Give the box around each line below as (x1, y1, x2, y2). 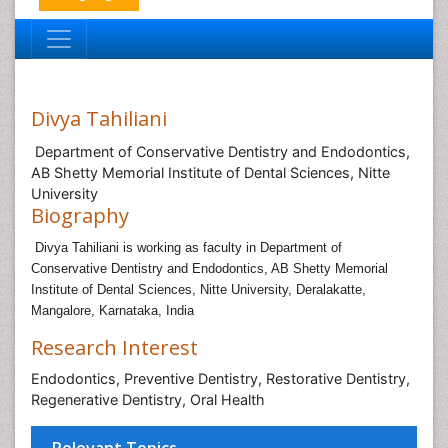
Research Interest (31, 334, 198, 361)
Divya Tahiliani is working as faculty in (31, 240, 260, 255)
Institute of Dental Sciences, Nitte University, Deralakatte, (31, 282, 366, 297)
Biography (31, 202, 129, 229)
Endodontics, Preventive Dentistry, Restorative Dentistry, (31, 370, 410, 387)
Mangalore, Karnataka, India (31, 303, 194, 318)
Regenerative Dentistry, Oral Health (31, 391, 265, 408)
